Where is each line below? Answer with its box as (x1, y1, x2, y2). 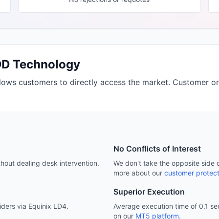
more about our (113, 169, 162, 177)
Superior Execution (113, 187, 185, 197)
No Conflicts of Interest (113, 144, 201, 153)
